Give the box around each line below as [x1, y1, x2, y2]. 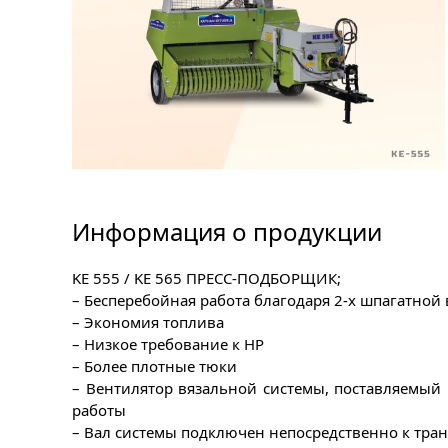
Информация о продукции [72, 214, 382, 248]
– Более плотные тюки [72, 355, 237, 376]
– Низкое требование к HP [72, 333, 264, 354]
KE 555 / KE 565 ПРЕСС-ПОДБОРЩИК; [72, 267, 341, 288]
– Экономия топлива [72, 311, 224, 332]
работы [72, 399, 126, 420]
